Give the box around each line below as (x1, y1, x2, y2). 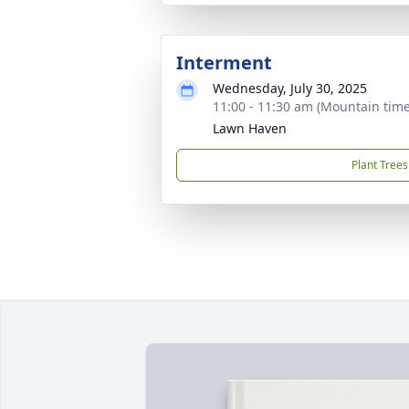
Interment (176, 50, 272, 75)
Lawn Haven (213, 120, 287, 137)
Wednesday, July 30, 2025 (213, 79, 367, 97)
